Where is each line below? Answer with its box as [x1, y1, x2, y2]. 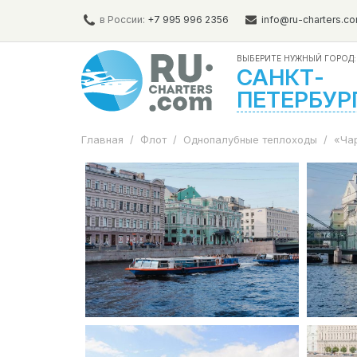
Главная [81, 133, 124, 146]
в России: [97, 14, 147, 25]
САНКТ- [237, 64, 324, 91]
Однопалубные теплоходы [183, 133, 317, 146]
